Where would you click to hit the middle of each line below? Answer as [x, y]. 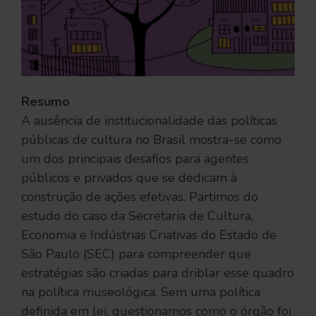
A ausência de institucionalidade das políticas [149, 121]
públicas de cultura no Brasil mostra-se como [151, 140]
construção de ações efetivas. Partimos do [140, 197]
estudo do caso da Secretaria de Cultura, [137, 216]
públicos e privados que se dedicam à [129, 178]
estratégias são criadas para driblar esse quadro [158, 273]
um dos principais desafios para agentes [135, 159]
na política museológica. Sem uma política [141, 292]
